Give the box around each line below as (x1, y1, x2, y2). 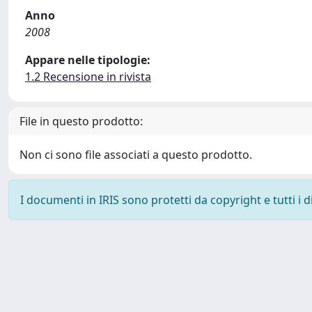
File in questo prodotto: (19, 114, 143, 129)
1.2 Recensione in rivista (25, 69, 151, 84)
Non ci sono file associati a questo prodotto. (19, 147, 252, 162)
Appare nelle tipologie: (25, 52, 150, 68)
